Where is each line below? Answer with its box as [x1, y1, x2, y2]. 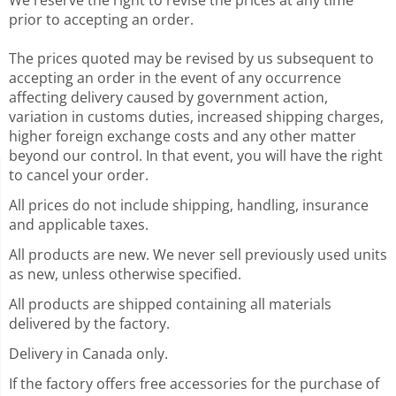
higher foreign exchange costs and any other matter [9, 126, 356, 146]
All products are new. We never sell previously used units [9, 244, 387, 264]
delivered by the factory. [9, 313, 170, 333]
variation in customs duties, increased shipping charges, [9, 106, 384, 126]
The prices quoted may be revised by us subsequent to [9, 48, 374, 68]
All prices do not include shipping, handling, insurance [9, 194, 369, 215]
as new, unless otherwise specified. [9, 263, 241, 284]
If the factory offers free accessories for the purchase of [9, 373, 379, 393]
